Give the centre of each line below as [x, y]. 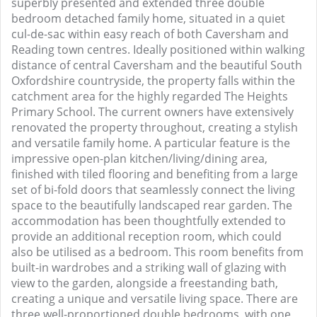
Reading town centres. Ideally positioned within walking [158, 50]
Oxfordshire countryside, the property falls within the [153, 81]
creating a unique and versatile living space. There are [155, 299]
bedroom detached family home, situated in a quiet [148, 18]
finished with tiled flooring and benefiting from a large [155, 174]
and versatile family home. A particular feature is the [151, 143]
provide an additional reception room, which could [146, 236]
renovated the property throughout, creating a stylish [155, 127]
